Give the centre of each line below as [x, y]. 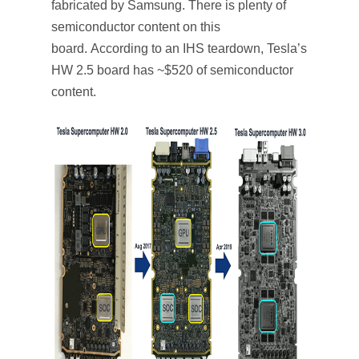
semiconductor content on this [136, 27]
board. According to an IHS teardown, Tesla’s [179, 48]
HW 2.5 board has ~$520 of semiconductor [172, 70]
